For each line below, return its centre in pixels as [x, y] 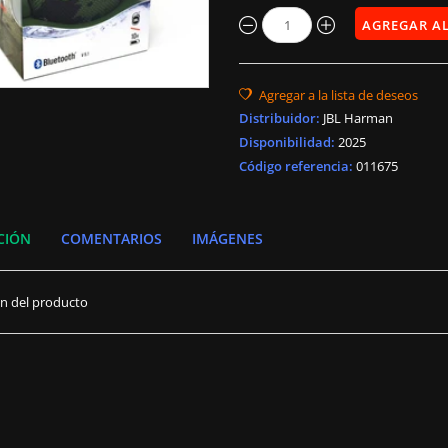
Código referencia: [296, 166]
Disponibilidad [285, 142]
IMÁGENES [228, 238]
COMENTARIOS [112, 238]
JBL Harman [358, 118]
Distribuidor [277, 118]
